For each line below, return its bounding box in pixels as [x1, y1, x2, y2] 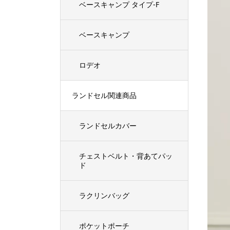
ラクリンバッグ [79, 190, 129, 200]
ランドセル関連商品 [72, 90, 137, 100]
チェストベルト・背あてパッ [79, 150, 172, 161]
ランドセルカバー [79, 120, 137, 130]
